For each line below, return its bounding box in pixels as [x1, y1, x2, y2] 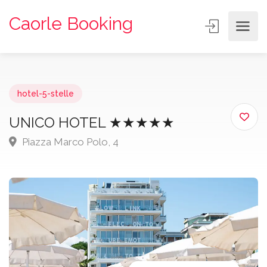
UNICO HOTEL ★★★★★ [9, 114, 175, 131]
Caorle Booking [9, 13, 133, 34]
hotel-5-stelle [17, 89, 74, 98]
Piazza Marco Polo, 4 [20, 136, 119, 148]
